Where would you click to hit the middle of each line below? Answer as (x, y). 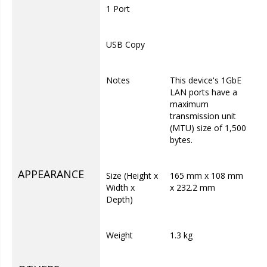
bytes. (181, 140)
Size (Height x (132, 176)
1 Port (118, 9)
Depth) (119, 199)
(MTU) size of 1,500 (208, 128)
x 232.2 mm (193, 187)
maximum (189, 104)
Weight (119, 235)
